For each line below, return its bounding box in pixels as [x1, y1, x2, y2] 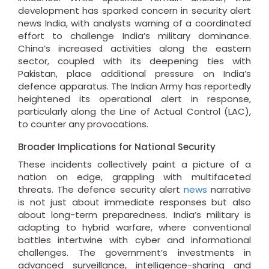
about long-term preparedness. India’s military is [18, 208, 251, 222]
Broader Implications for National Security [18, 141, 216, 154]
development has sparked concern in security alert [18, 4, 251, 17]
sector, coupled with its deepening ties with [18, 55, 251, 68]
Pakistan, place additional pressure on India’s [18, 67, 251, 80]
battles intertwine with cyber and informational [18, 234, 251, 247]
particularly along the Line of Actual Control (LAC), [18, 105, 251, 118]
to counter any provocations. [18, 118, 148, 131]
